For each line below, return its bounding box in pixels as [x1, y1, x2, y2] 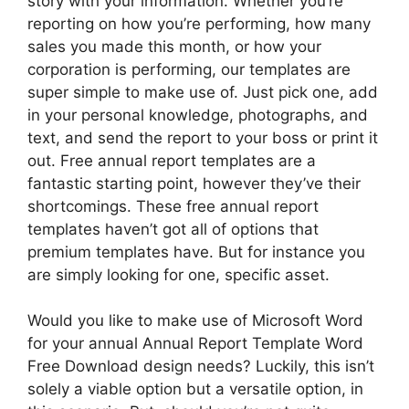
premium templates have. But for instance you [27, 242, 365, 261]
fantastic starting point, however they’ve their [27, 173, 361, 193]
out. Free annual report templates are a [27, 151, 316, 170]
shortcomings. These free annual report [27, 196, 319, 215]
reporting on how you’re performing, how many [27, 14, 371, 33]
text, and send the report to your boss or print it [27, 128, 378, 147]
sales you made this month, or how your [27, 37, 321, 56]
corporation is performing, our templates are [27, 59, 351, 79]
